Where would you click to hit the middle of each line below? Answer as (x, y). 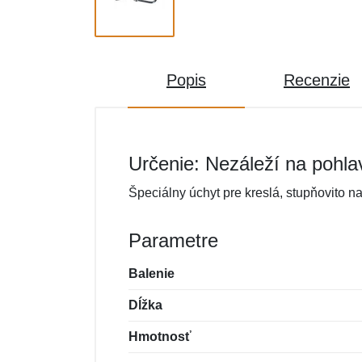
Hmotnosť (160, 337)
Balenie (152, 274)
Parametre (173, 240)
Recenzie (317, 80)
